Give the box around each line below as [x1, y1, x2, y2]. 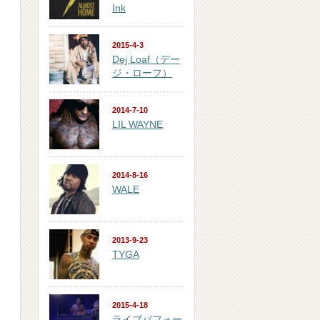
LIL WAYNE [112, 119, 163, 130]
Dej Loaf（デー [112, 54, 180, 65]
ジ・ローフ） [112, 67, 172, 79]
